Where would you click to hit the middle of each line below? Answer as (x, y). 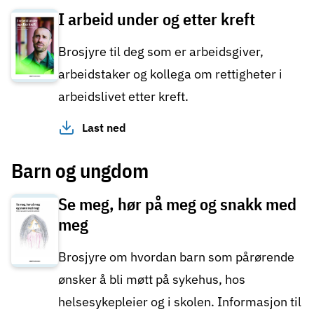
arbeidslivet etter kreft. (123, 97)
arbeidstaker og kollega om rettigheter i (170, 74)
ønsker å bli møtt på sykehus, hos (152, 280)
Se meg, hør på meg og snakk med (177, 204)
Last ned (104, 128)
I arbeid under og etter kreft (157, 19)
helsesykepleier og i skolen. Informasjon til (180, 302)
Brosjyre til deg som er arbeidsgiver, (161, 52)
